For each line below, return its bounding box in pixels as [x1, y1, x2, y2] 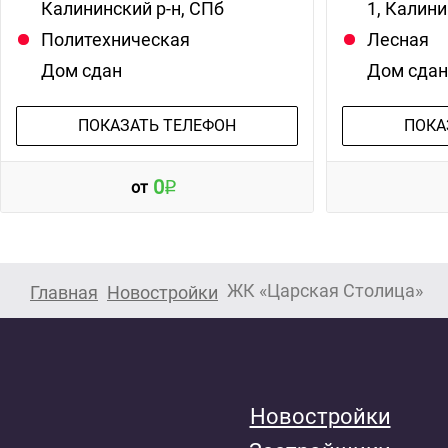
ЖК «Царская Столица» [227, 280, 423, 302]
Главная [30, 282, 98, 304]
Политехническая [41, 29, 190, 51]
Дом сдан [41, 60, 122, 82]
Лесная [367, 29, 430, 51]
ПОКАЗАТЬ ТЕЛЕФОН [77, 116, 236, 136]
